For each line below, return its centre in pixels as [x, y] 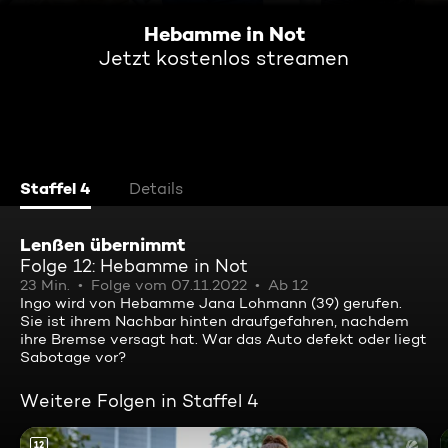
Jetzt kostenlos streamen [224, 58]
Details [156, 188]
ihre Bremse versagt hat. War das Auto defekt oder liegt [223, 339]
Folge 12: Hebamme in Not [134, 265]
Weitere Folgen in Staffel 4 [139, 400]
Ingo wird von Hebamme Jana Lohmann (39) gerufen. [211, 303]
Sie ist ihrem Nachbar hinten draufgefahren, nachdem [214, 321]
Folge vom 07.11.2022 [169, 285]
